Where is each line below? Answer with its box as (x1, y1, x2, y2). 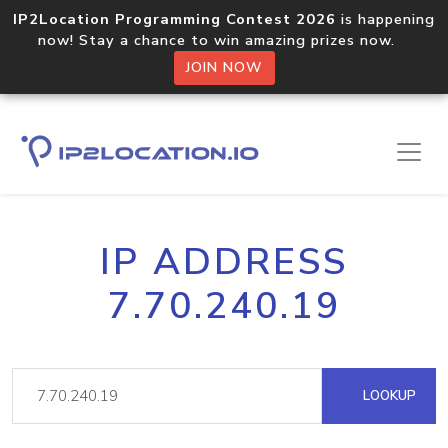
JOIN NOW (185, 58, 263, 77)
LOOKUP (359, 386, 416, 405)
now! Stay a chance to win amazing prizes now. (38, 30, 410, 50)
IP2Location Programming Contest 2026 (13, 9, 336, 29)
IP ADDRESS (100, 237, 348, 287)
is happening (336, 9, 435, 29)
